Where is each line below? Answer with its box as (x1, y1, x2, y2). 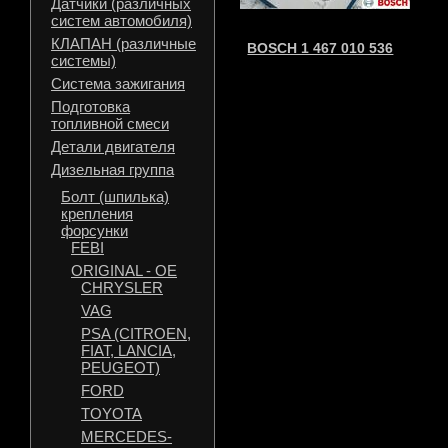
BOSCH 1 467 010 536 (247, 40, 394, 56)
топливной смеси (51, 115, 169, 132)
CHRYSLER (81, 279, 163, 296)
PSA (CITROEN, (81, 325, 191, 342)
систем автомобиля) (51, 12, 192, 29)
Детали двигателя (51, 138, 175, 155)
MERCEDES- (81, 428, 172, 445)
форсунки (61, 222, 128, 239)
